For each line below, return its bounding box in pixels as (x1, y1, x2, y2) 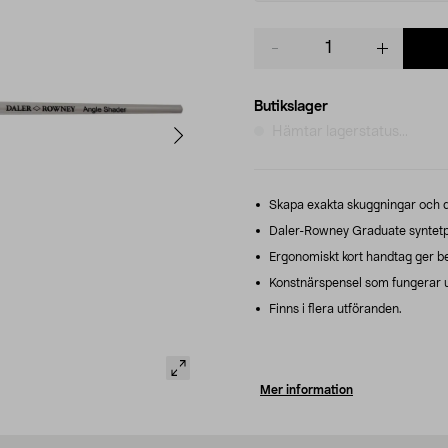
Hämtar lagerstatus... (272, 124, 408, 139)
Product (253, 29, 306, 44)
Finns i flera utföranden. (266, 302, 402, 315)
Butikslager (254, 99, 328, 114)
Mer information (260, 383, 353, 396)
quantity (253, 49, 308, 64)
